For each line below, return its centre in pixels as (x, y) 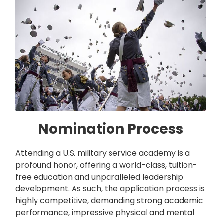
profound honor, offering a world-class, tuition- (106, 165)
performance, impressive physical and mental (105, 213)
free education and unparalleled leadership (99, 177)
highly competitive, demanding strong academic (109, 201)
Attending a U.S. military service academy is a (103, 153)
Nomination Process (110, 129)
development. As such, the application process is (110, 189)
